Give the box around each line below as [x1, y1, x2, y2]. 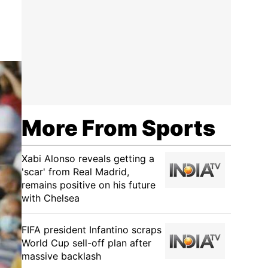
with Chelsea [22, 192, 80, 204]
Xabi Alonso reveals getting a [22, 153, 154, 165]
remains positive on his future [22, 179, 156, 191]
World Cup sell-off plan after [22, 237, 151, 249]
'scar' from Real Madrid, [22, 166, 129, 178]
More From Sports [22, 115, 215, 141]
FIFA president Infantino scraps [22, 224, 162, 236]
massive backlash [22, 250, 101, 262]
